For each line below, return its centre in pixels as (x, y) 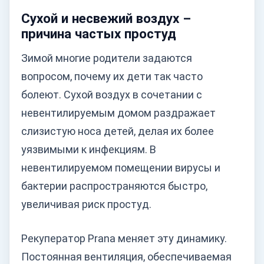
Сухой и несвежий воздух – (106, 19)
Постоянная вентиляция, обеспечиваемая (126, 256)
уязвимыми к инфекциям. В (89, 149)
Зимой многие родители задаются (107, 58)
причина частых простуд (99, 34)
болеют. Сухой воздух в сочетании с (112, 94)
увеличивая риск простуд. (86, 204)
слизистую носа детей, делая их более (118, 131)
